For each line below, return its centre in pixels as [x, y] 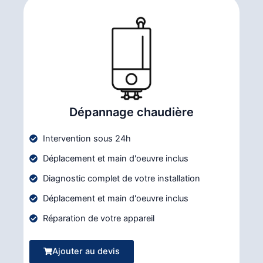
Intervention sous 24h [87, 138]
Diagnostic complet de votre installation [121, 178]
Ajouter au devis [86, 251]
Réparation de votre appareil [98, 218]
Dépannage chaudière [131, 112]
